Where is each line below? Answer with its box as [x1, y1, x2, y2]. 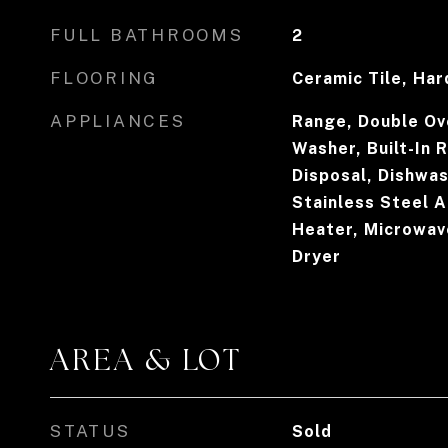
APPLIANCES [50, 111, 186, 131]
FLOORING [50, 68, 159, 88]
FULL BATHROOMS [50, 25, 244, 45]
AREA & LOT [50, 341, 242, 379]
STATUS [50, 421, 131, 441]
